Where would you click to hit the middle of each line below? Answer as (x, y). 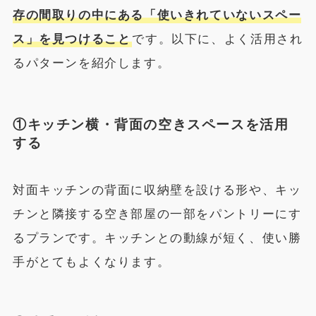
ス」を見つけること (72, 39)
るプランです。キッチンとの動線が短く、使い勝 (157, 238)
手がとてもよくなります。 (91, 262)
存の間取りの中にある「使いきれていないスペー (157, 16)
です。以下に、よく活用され (218, 39)
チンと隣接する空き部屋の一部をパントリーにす (157, 214)
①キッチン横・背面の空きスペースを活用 (151, 124)
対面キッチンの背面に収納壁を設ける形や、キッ (157, 190)
